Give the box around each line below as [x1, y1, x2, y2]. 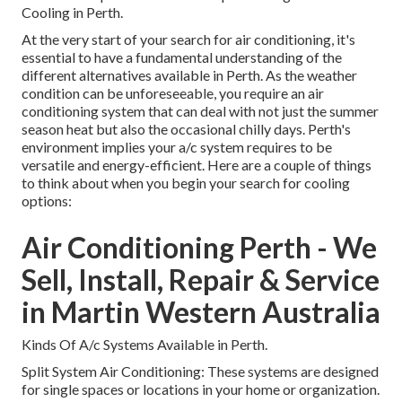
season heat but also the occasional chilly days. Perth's [22, 120, 351, 138]
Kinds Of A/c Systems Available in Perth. [22, 336, 267, 354]
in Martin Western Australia [22, 294, 380, 330]
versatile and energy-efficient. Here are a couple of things [22, 156, 371, 174]
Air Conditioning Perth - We [22, 230, 377, 266]
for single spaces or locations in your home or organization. [22, 380, 380, 398]
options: [22, 192, 72, 210]
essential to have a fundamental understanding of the [22, 48, 342, 66]
